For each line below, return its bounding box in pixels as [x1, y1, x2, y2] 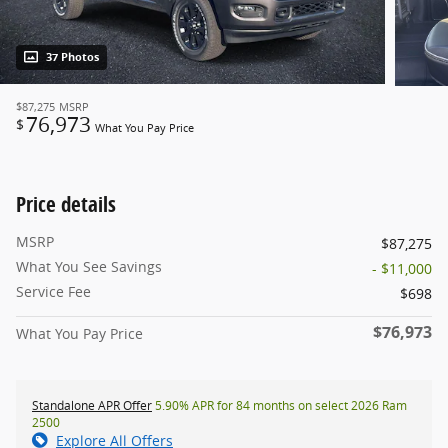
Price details [16, 190, 116, 219]
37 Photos [46, 50, 99, 65]
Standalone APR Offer [32, 397, 152, 415]
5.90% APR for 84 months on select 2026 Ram [152, 397, 407, 415]
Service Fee [16, 282, 91, 302]
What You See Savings [16, 257, 162, 277]
